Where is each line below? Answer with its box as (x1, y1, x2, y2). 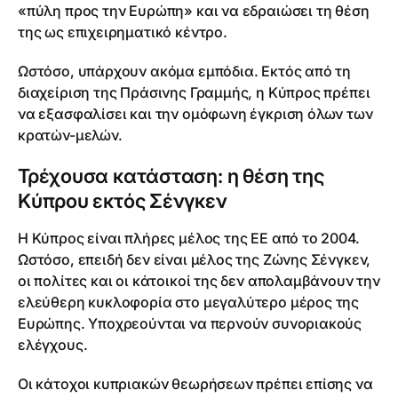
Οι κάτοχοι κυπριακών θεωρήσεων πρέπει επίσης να (18, 375, 373, 393)
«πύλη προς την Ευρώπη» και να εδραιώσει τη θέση (18, 2, 370, 20)
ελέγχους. (18, 336, 88, 354)
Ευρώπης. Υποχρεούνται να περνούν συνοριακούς (18, 314, 362, 332)
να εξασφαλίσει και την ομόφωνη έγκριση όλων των (18, 105, 373, 123)
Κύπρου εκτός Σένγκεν (18, 189, 227, 212)
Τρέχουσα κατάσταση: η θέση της (18, 164, 324, 187)
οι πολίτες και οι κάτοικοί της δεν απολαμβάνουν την (18, 272, 380, 290)
